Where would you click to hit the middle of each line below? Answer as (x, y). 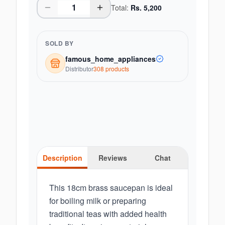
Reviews (113, 158)
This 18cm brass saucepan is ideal (111, 188)
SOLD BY (60, 43)
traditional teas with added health (108, 214)
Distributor (79, 69)
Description (62, 158)
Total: (121, 8)
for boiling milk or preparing (98, 201)
